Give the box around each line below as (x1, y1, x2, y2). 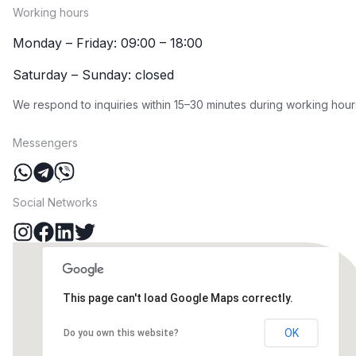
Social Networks (13, 195, 98, 210)
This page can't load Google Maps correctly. (62, 292, 293, 305)
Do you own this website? (63, 327, 179, 339)
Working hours (13, 6, 89, 20)
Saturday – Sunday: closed (13, 67, 174, 83)
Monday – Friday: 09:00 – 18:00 (13, 35, 203, 52)
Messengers (13, 136, 78, 150)
